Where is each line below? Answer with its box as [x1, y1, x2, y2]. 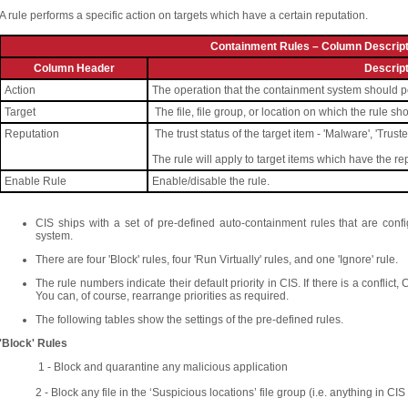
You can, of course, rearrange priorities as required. [36, 290, 289, 302]
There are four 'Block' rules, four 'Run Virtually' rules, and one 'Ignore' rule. [36, 253, 398, 266]
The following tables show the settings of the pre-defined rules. [36, 313, 343, 326]
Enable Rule [5, 175, 66, 188]
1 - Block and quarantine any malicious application [36, 361, 288, 373]
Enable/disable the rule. [152, 175, 270, 188]
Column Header [33, 62, 115, 75]
